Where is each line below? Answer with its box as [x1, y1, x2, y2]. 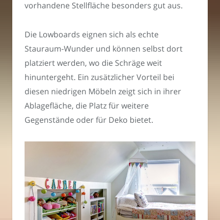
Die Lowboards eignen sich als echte [25, 28, 159, 40]
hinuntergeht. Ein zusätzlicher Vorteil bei [25, 71, 174, 82]
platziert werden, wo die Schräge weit [25, 57, 162, 68]
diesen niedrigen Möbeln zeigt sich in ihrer [25, 85, 181, 97]
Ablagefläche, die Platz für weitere [25, 100, 149, 111]
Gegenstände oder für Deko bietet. [25, 114, 153, 125]
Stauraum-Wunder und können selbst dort [25, 43, 183, 54]
